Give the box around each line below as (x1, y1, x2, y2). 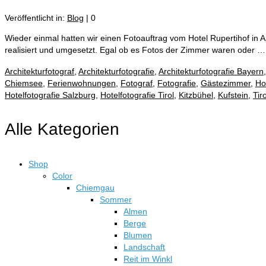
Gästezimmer (201, 78, 251, 88)
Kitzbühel (179, 90, 213, 100)
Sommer (100, 195, 132, 204)
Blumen (123, 230, 152, 240)
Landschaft (123, 242, 165, 252)
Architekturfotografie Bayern (159, 66, 264, 76)
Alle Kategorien (5, 120, 119, 138)
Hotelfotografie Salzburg (5, 90, 96, 100)
